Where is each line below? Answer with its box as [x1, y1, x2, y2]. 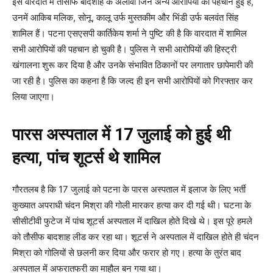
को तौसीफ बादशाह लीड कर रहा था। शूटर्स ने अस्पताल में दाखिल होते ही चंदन [12, 231, 259, 243]
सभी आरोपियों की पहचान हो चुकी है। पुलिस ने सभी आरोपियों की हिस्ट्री [12, 43, 236, 55]
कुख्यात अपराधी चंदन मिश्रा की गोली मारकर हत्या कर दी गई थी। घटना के [12, 199, 251, 211]
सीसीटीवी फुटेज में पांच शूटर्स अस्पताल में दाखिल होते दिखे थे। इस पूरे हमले [12, 215, 252, 227]
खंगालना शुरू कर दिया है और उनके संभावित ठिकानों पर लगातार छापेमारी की [12, 59, 253, 71]
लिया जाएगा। [12, 91, 55, 103]
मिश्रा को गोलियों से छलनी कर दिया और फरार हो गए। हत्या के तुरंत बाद [12, 247, 241, 259]
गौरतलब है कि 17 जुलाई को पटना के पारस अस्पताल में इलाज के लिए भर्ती [12, 183, 246, 196]
